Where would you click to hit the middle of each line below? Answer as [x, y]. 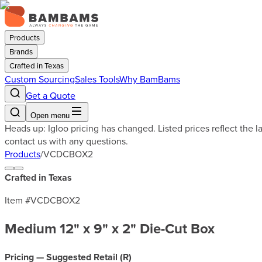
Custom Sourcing [40, 79]
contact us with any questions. [66, 141]
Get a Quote [51, 95]
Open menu [50, 116]
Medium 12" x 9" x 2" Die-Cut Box [110, 228]
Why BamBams [150, 79]
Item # [18, 200]
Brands [21, 51]
